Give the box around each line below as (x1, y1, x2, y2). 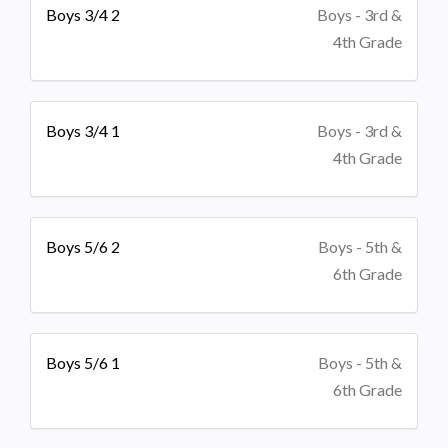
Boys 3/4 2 (46, 4, 120, 24)
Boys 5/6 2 (46, 236, 120, 256)
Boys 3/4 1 (46, 120, 120, 140)
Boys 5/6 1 (46, 352, 120, 372)
